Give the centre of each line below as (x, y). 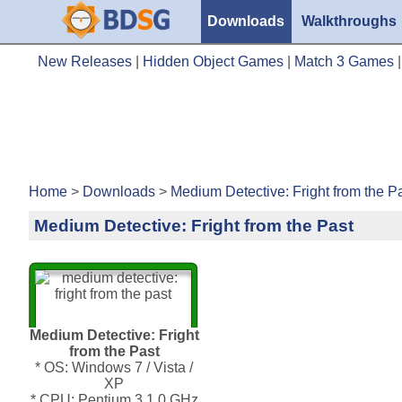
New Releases (85, 61)
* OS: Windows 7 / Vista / (114, 367)
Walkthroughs (350, 21)
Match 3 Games (344, 61)
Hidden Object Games (213, 61)
